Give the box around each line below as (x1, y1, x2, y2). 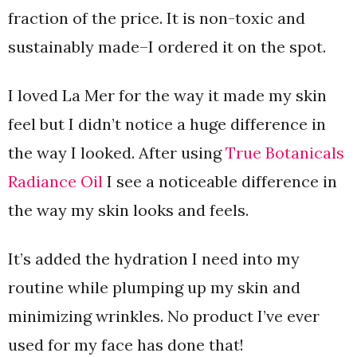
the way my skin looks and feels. (8, 200, 253, 220)
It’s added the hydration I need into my (8, 249, 300, 269)
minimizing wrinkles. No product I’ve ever (8, 306, 320, 326)
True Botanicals (226, 143, 344, 163)
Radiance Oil (8, 171, 103, 191)
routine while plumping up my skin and (8, 277, 300, 297)
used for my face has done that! (8, 335, 248, 355)
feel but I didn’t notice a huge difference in (8, 114, 326, 134)
